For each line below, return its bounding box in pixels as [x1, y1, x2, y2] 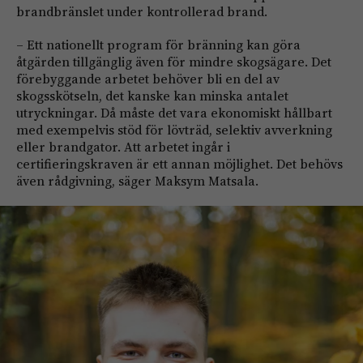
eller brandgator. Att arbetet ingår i [16, 137, 230, 156]
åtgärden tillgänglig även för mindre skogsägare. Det [16, 52, 331, 70]
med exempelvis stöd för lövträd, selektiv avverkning [16, 120, 332, 139]
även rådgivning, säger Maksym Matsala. [16, 171, 258, 190]
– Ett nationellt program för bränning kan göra [16, 35, 301, 53]
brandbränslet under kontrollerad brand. [16, 2, 267, 20]
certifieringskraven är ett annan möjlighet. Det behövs [16, 154, 343, 173]
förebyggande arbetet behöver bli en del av [16, 69, 280, 88]
